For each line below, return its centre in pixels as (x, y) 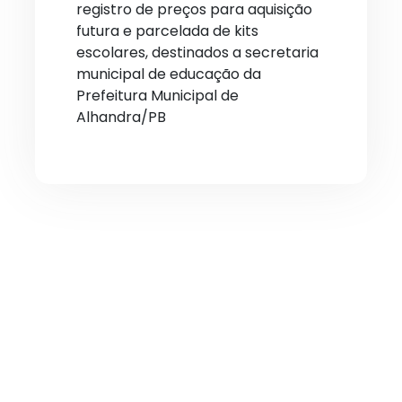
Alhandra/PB (121, 117)
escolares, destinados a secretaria (197, 52)
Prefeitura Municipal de (157, 96)
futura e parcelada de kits (167, 31)
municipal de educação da (169, 74)
